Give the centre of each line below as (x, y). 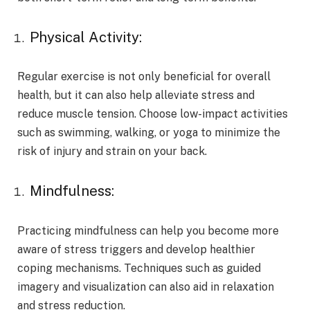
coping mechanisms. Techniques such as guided (139, 268)
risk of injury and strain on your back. (112, 152)
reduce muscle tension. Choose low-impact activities (153, 114)
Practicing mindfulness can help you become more (148, 230)
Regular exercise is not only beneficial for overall (144, 77)
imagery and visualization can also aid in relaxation (146, 286)
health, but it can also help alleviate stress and (136, 95)
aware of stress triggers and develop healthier (136, 249)
